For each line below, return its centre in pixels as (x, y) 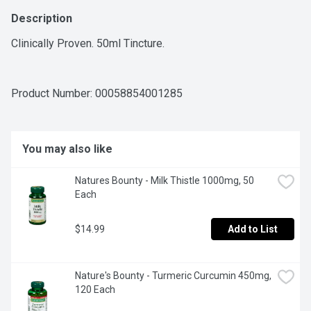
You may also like (67, 149)
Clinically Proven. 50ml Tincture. (88, 44)
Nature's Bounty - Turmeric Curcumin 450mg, (173, 276)
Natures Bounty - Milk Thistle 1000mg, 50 (165, 181)
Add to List (253, 229)
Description (42, 19)
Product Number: (53, 94)
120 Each (95, 290)
